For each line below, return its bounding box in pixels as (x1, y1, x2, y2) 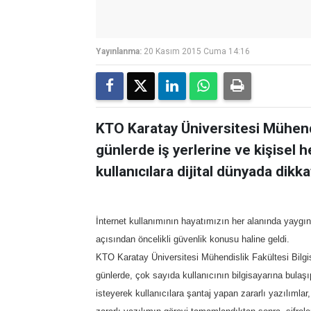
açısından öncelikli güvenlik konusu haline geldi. (96, 234, 289, 244)
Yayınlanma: (96, 47, 142, 56)
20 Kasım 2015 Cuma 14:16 (144, 47, 250, 56)
